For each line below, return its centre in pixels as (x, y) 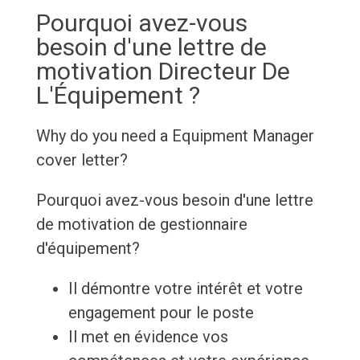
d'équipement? (88, 249)
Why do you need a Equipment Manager (175, 136)
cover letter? (82, 160)
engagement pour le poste (161, 313)
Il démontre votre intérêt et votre (185, 289)
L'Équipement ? (118, 96)
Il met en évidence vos (148, 337)
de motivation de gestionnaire (141, 225)
